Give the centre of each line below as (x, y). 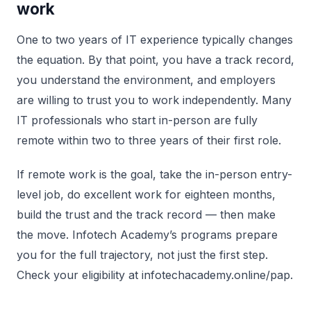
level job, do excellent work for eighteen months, (146, 194)
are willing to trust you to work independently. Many (154, 100)
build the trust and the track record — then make (146, 215)
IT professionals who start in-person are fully (137, 120)
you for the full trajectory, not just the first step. (142, 255)
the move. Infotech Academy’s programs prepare (147, 235)
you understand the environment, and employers (146, 80)
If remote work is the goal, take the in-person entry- (154, 174)
